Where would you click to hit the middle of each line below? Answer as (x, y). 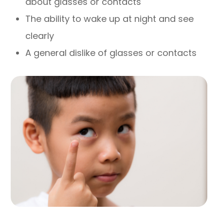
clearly (40, 36)
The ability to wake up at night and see (110, 18)
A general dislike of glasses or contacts (111, 53)
